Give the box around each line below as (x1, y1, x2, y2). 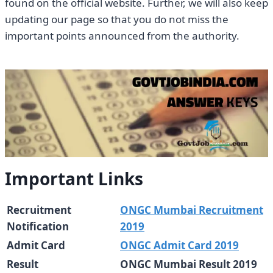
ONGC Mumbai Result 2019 (120, 257, 257, 272)
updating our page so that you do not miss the (5, 12, 229, 27)
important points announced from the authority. (5, 29, 239, 43)
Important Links (5, 167, 143, 191)
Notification (7, 219, 69, 234)
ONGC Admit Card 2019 (120, 238, 239, 253)
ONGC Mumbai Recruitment (120, 203, 263, 218)
